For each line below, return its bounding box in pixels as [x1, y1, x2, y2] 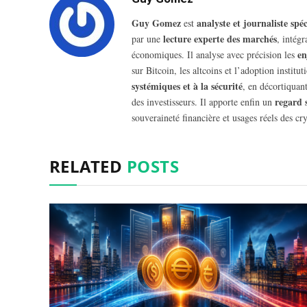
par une [132, 32, 163, 46]
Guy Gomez [132, 16, 181, 31]
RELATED [49, 155, 127, 178]
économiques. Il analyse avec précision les [132, 48, 297, 62]
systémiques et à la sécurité [132, 79, 243, 94]
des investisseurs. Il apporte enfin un [132, 95, 275, 109]
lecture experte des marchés [163, 32, 277, 47]
